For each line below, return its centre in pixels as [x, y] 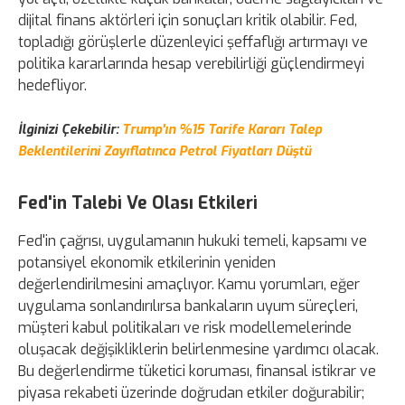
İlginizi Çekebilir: [68, 129]
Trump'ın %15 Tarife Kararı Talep [220, 129]
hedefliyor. [52, 85]
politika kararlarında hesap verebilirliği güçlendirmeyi [191, 63]
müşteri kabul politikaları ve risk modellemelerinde [185, 327]
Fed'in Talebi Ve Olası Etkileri [138, 202]
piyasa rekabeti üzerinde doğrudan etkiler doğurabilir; [191, 392]
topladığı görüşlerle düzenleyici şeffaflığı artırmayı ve [193, 42]
